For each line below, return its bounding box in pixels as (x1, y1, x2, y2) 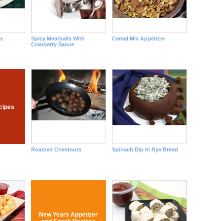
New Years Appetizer (39, 211, 98, 218)
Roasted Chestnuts (31, 147, 81, 152)
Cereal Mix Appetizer (111, 36, 165, 41)
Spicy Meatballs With (31, 36, 85, 41)
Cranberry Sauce (31, 41, 74, 47)
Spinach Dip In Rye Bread (111, 147, 178, 152)
